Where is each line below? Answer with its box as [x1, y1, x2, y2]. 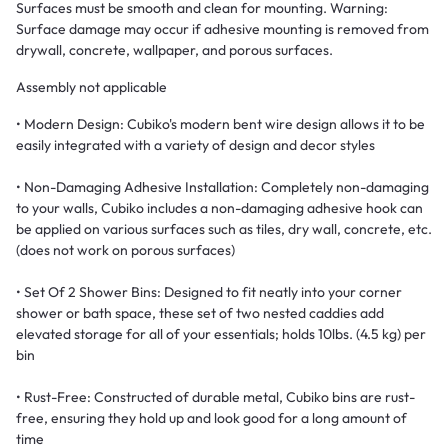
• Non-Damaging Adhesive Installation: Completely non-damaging [16, 177, 429, 196]
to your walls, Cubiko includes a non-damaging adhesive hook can [16, 198, 423, 217]
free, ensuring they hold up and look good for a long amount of [16, 408, 407, 427]
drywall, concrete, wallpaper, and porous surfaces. [16, 40, 333, 59]
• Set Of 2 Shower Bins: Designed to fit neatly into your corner [16, 282, 402, 301]
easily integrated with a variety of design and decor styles [16, 135, 375, 154]
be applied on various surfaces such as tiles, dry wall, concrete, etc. [16, 219, 432, 238]
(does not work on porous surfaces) [16, 240, 235, 259]
